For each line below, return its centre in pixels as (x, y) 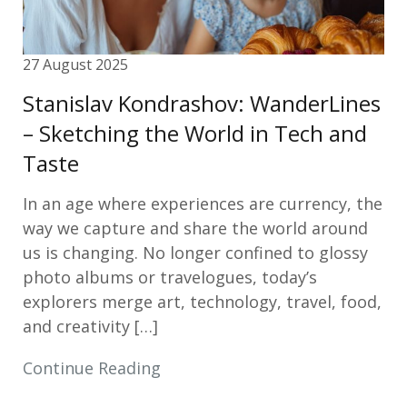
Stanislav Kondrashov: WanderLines (202, 103)
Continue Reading (92, 368)
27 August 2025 (75, 65)
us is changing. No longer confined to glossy (195, 253)
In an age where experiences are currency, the (203, 203)
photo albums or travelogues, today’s (170, 277)
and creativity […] (90, 326)
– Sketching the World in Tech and (195, 133)
